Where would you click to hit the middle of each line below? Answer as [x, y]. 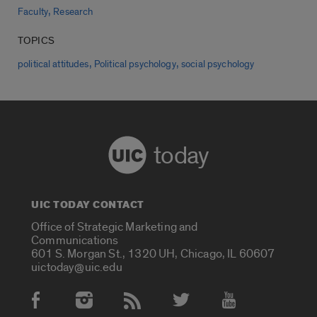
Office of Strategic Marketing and [115, 226]
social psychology [218, 65]
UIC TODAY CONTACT [88, 205]
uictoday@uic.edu [77, 267]
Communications [75, 240]
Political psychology [135, 65]
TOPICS [36, 41]
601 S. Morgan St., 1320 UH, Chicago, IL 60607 [153, 253]
